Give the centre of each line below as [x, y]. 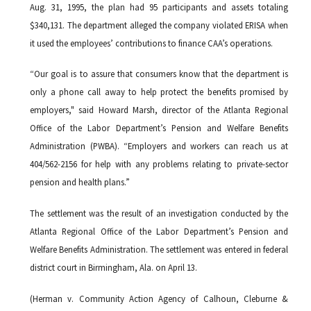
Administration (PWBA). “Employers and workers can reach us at [159, 146]
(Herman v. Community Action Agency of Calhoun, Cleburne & [159, 298]
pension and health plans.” [80, 182]
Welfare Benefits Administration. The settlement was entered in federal [159, 250]
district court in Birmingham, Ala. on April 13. [114, 268]
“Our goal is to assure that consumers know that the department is [159, 74]
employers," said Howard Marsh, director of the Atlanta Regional [159, 110]
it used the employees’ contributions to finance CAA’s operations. [151, 43]
